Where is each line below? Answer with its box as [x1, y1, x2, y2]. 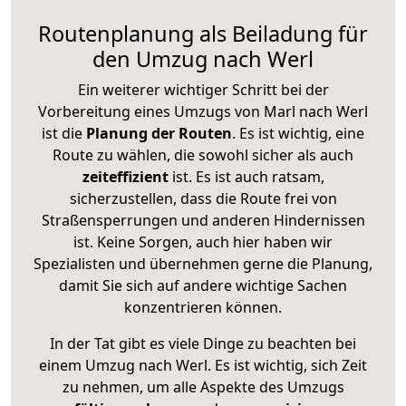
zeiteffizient [82, 166, 169, 187]
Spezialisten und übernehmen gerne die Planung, [34, 253, 372, 274]
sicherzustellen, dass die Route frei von [69, 188, 337, 208]
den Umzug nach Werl [92, 43, 314, 73]
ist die [42, 122, 82, 143]
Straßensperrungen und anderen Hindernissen [41, 209, 365, 230]
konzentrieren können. [124, 296, 282, 317]
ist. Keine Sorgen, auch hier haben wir [73, 231, 333, 252]
